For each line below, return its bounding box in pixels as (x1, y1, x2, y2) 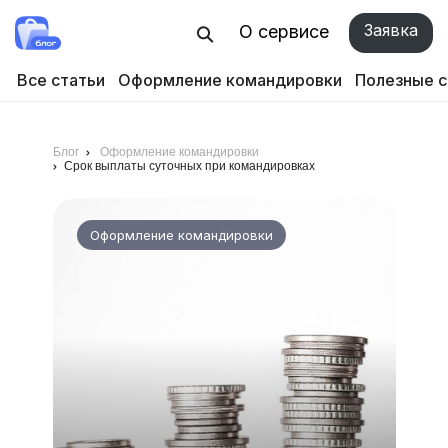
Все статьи (17, 70, 105, 90)
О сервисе (239, 21, 329, 42)
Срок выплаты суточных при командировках (63, 159, 315, 173)
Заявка (364, 20, 418, 40)
